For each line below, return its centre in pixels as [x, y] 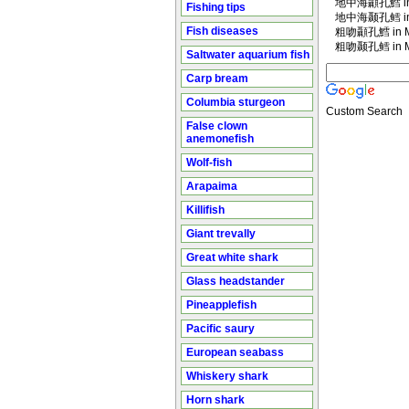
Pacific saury [220, 329]
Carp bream [217, 79]
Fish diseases [222, 31]
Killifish [205, 210]
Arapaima [212, 186]
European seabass [235, 352]
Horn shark [215, 400]
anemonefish [220, 139]
